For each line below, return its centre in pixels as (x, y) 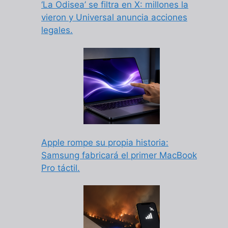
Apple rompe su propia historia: (105, 142)
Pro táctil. (61, 168)
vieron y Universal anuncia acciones (114, 18)
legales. (57, 30)
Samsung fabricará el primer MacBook (119, 155)
